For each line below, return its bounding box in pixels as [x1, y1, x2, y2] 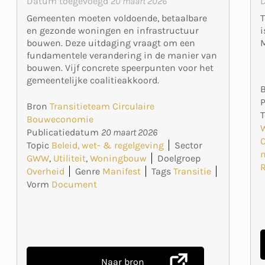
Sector [174, 139, 202, 151]
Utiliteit [53, 152, 86, 164]
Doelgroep [157, 152, 201, 164]
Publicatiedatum [26, 126, 101, 138]
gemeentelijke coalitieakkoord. [26, 74, 159, 86]
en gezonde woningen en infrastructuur [26, 24, 199, 36]
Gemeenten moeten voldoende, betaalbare [26, 12, 207, 24]
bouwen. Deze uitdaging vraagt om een [26, 37, 195, 49]
